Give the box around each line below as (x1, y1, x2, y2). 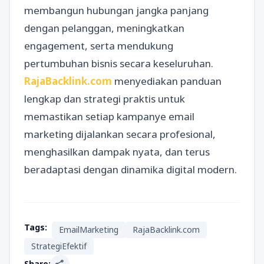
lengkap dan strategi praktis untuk (24, 92, 185, 106)
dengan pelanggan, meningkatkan (24, 21, 184, 35)
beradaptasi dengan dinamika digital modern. (24, 163, 237, 177)
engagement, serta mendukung (24, 39, 173, 53)
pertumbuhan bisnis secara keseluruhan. (24, 57, 213, 71)
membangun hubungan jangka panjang (24, 4, 209, 18)
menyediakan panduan (112, 74, 222, 88)
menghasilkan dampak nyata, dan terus (24, 145, 210, 159)
